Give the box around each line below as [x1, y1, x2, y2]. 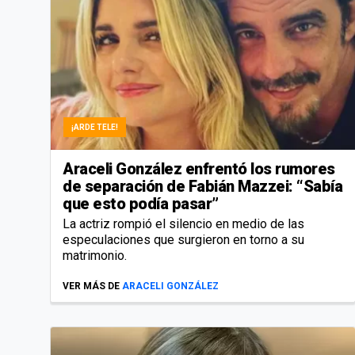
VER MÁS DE [63, 280, 120, 292]
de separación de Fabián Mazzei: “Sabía [63, 176, 342, 196]
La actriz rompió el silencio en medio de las [63, 216, 304, 231]
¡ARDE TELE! [71, 122, 118, 132]
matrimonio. [63, 247, 127, 263]
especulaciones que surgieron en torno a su [63, 231, 304, 247]
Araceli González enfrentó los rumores [63, 158, 335, 178]
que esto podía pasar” [63, 193, 219, 213]
